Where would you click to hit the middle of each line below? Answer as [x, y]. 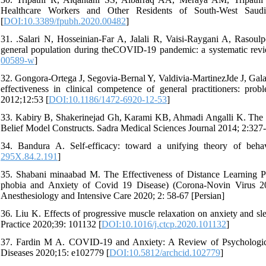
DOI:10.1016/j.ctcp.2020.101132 [164, 224]
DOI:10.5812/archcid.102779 [165, 252]
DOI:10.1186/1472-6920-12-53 [108, 99]
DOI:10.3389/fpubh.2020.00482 [65, 21]
